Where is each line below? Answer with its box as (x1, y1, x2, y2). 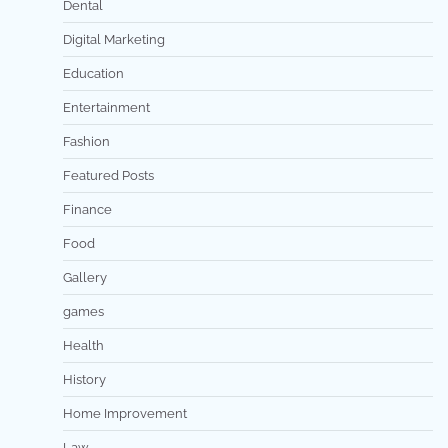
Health (63, 338, 104, 353)
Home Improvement (63, 406, 187, 421)
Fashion (63, 134, 110, 149)
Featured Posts (63, 168, 154, 183)
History (63, 372, 106, 387)
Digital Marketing (63, 32, 165, 47)
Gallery (63, 270, 107, 285)
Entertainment (63, 100, 150, 115)
